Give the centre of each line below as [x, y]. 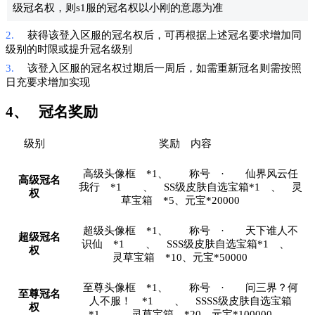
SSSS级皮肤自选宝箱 [244, 301]
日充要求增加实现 [48, 82]
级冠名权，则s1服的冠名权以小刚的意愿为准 [118, 7]
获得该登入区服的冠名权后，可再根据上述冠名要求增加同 [165, 35]
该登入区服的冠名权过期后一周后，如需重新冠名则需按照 [165, 68]
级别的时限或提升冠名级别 [69, 49]
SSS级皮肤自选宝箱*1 [217, 244]
